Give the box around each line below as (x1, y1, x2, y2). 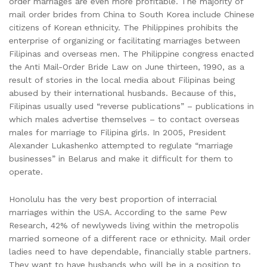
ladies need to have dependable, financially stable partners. (9, 246, 251, 256)
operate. (9, 166, 43, 176)
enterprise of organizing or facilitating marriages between (9, 35, 240, 45)
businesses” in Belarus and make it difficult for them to (9, 153, 233, 163)
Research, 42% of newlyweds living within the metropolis (9, 220, 239, 230)
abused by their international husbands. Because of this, (9, 88, 236, 98)
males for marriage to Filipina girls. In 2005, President (9, 127, 226, 137)
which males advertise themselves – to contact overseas (9, 114, 240, 124)
